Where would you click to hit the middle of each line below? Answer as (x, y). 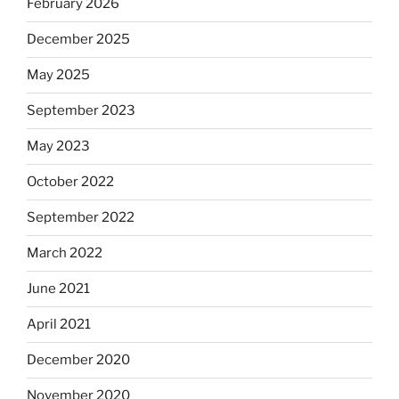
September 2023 (81, 110)
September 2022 (81, 217)
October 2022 (70, 182)
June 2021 (58, 289)
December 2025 (78, 39)
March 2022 (65, 253)
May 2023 (58, 146)
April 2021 (59, 324)
